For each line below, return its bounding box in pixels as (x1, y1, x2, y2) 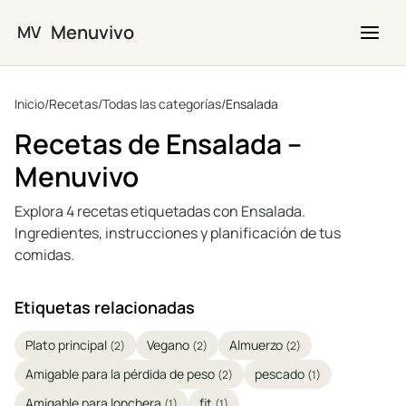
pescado (255, 365, 307, 382)
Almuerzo (229, 336, 285, 353)
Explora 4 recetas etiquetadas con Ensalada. (14, 201, 305, 221)
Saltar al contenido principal (14, 7, 199, 27)
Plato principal (25, 336, 110, 353)
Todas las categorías (102, 95, 221, 112)
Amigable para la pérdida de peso (25, 365, 217, 382)
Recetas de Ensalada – (14, 125, 302, 162)
